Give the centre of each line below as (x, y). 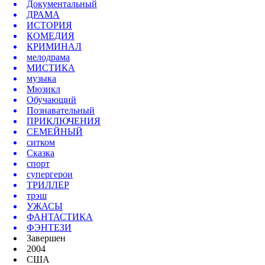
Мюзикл (43, 89)
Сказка (41, 153)
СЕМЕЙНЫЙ (55, 132)
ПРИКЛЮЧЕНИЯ (64, 121)
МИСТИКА (51, 68)
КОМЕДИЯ (51, 36)
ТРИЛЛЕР (48, 185)
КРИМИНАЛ (54, 47)
